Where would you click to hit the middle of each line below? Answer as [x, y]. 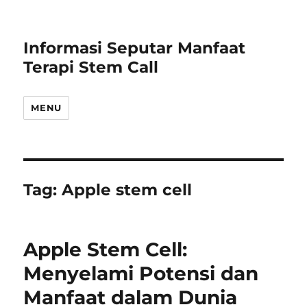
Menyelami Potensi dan [141, 273]
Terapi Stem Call [91, 67]
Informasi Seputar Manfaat [135, 48]
